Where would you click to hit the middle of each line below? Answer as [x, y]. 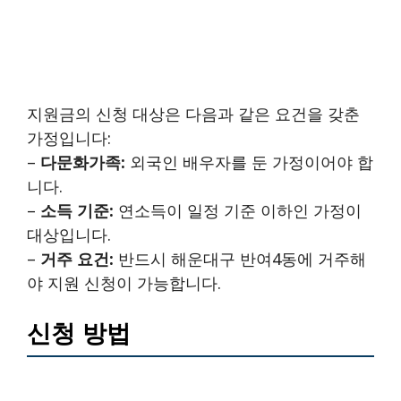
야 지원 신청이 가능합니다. [124, 282]
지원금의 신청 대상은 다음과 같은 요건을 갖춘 [193, 113]
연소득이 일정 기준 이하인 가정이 [238, 210]
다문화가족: [83, 162]
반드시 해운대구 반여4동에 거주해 [240, 258]
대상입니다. [69, 234]
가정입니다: [69, 137]
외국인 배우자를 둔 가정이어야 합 [249, 162]
